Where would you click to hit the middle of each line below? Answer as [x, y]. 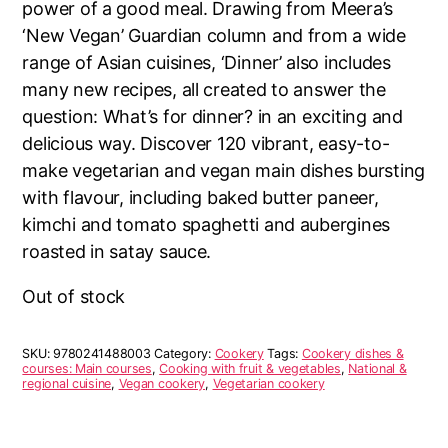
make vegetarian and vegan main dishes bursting [223, 170]
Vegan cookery [162, 384]
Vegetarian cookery [268, 384]
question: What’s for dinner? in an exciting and [212, 116]
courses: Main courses [87, 369]
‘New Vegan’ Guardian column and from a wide [214, 35]
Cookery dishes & [352, 354]
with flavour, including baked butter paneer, [200, 197]
